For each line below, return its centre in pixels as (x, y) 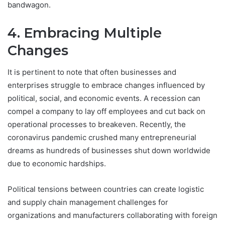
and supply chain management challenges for (88, 202)
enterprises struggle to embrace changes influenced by (106, 85)
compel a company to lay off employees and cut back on (106, 111)
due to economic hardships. (57, 164)
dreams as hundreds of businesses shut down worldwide (109, 151)
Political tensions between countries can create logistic (106, 189)
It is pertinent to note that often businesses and (92, 72)
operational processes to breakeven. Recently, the (97, 125)
